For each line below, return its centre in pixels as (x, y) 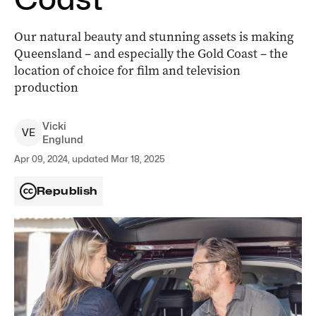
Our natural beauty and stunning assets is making (154, 37)
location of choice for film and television (127, 71)
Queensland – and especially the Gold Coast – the (151, 54)
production (46, 87)
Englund (63, 139)
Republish (67, 191)
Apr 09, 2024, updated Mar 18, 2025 (90, 159)
